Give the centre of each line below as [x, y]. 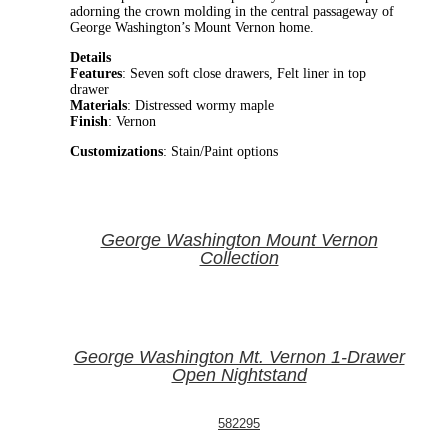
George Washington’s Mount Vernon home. [192, 27]
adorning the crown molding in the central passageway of [232, 11]
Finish [89, 121]
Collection [239, 257]
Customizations [116, 151]
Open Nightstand [239, 374]
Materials [98, 105]
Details [90, 57]
